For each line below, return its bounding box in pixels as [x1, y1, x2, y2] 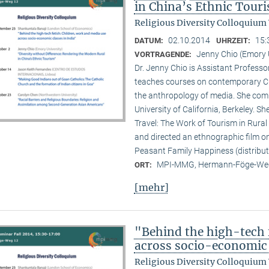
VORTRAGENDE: [134, 49, 193, 59]
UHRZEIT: [216, 35, 252, 45]
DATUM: [134, 35, 165, 45]
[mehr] [134, 181, 169, 194]
